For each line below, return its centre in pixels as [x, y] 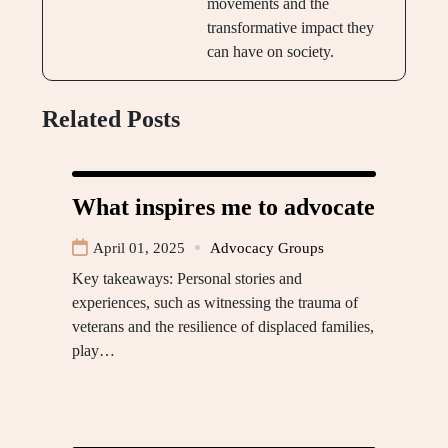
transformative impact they [290, 27]
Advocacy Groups [267, 247]
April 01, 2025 [139, 247]
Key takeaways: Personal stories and [187, 278]
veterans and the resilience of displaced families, [223, 326]
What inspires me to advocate [223, 206]
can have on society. [270, 51]
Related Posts [111, 118]
